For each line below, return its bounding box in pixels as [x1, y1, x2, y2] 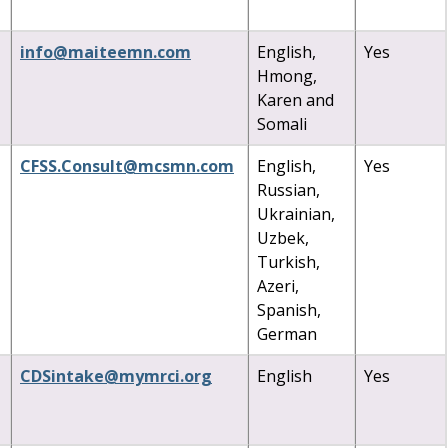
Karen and [257, 88, 334, 111]
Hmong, [257, 64, 317, 87]
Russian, [257, 178, 320, 201]
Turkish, [257, 250, 320, 273]
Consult [61, 154, 123, 177]
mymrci [119, 364, 180, 387]
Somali [257, 112, 307, 135]
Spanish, [257, 298, 321, 321]
